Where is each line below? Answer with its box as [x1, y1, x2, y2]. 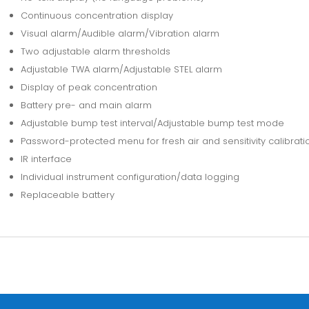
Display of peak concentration [20, 80, 157, 94]
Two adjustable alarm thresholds [20, 44, 170, 58]
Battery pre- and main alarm [20, 98, 152, 112]
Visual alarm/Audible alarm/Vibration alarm [20, 26, 219, 40]
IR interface [20, 152, 72, 166]
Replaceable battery [20, 188, 114, 201]
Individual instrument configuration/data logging [20, 170, 239, 183]
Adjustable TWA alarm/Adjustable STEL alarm [20, 62, 222, 76]
